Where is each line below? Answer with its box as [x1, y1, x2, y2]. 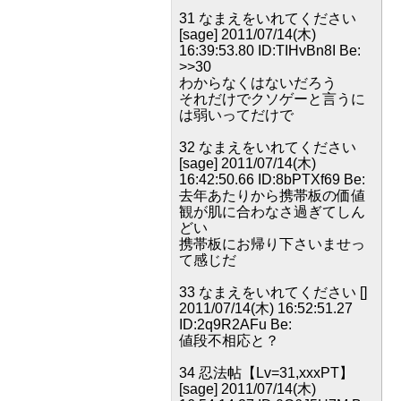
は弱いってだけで [179, 107, 294, 123]
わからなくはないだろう [179, 75, 337, 90]
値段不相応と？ [179, 333, 279, 348]
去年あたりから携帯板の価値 [179, 188, 365, 203]
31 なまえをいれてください [179, 11, 356, 26]
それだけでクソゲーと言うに [179, 91, 365, 107]
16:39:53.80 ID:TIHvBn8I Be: [179, 43, 361, 58]
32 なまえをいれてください [179, 140, 356, 155]
